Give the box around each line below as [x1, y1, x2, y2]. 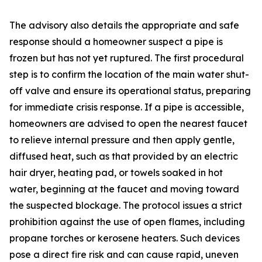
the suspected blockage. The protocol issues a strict [9, 199, 242, 212]
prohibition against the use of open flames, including [9, 216, 245, 228]
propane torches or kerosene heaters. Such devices [9, 232, 240, 244]
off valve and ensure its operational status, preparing [9, 85, 251, 97]
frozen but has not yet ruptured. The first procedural [9, 52, 244, 64]
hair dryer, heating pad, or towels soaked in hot [9, 167, 223, 179]
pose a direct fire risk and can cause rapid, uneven [9, 249, 239, 261]
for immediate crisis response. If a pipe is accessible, [9, 101, 244, 113]
